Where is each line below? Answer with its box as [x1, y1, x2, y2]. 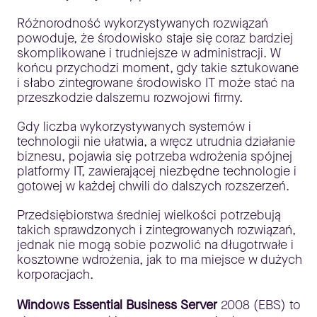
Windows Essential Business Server [17, 296, 217, 313]
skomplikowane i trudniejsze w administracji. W [17, 45, 281, 62]
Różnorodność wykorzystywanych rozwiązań [17, 15, 268, 32]
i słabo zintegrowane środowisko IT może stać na [17, 74, 294, 91]
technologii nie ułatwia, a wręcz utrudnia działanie [17, 133, 295, 150]
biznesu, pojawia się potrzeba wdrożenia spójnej [17, 148, 292, 165]
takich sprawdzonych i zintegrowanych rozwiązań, [17, 221, 296, 238]
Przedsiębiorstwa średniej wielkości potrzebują [17, 207, 281, 224]
